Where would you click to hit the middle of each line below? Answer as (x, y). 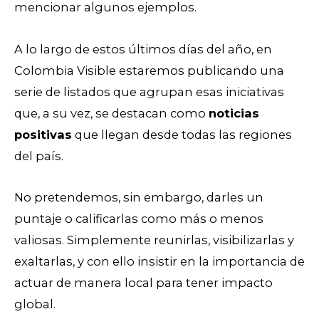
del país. (40, 156)
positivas (43, 134)
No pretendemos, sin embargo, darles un (139, 198)
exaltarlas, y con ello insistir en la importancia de (159, 262)
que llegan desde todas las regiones (182, 134)
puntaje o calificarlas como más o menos (139, 219)
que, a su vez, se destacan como (111, 113)
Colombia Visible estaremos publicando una (149, 70)
